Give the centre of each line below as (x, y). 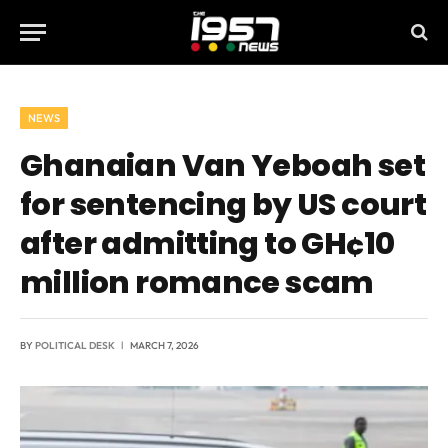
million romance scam (197, 282)
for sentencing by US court (223, 204)
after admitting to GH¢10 (207, 243)
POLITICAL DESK (75, 345)
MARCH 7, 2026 (164, 345)
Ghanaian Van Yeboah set (223, 165)
